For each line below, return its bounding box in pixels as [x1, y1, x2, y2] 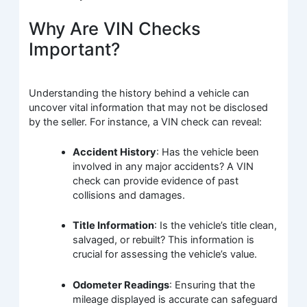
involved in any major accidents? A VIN [73, 160, 254, 173]
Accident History [73, 145, 157, 158]
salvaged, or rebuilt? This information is [73, 234, 255, 247]
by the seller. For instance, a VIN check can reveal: [29, 115, 262, 128]
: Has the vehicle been [156, 145, 260, 158]
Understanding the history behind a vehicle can [29, 86, 250, 99]
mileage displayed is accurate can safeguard [73, 293, 278, 306]
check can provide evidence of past [73, 174, 239, 187]
